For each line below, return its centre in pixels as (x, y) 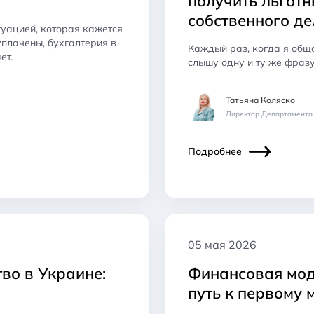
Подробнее (215, 151)
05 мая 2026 (222, 244)
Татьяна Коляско (260, 100)
